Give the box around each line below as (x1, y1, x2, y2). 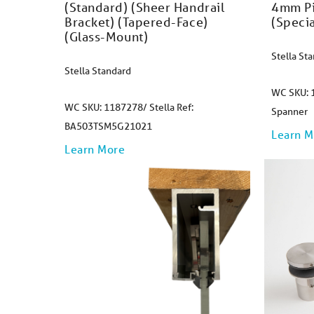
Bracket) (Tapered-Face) (64, 14, 208, 29)
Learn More (64, 142, 125, 156)
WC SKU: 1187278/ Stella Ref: (64, 101, 193, 114)
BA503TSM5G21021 (64, 120, 152, 132)
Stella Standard (64, 64, 131, 77)
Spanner (271, 105, 308, 118)
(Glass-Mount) (64, 29, 149, 44)
